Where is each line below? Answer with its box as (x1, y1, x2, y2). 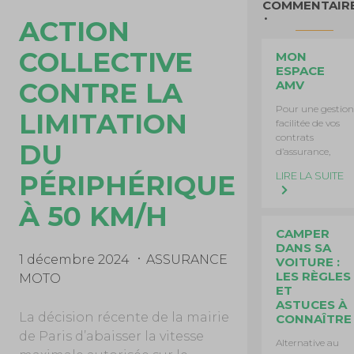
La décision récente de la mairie (18, 309, 229, 325)
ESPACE (275, 63, 325, 78)
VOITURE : (275, 254, 340, 269)
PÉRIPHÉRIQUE (18, 168, 235, 202)
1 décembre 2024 (18, 251, 133, 267)
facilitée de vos (275, 117, 340, 129)
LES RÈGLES (275, 269, 351, 284)
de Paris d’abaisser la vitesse (18, 328, 204, 344)
